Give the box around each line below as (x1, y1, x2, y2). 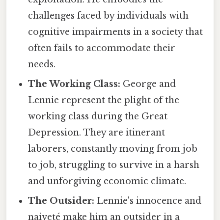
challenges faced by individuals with (28, 10, 189, 21)
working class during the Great (28, 110, 168, 122)
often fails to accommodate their (28, 42, 176, 54)
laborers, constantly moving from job (28, 143, 198, 154)
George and (120, 78, 176, 89)
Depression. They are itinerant (28, 127, 165, 138)
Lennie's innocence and (94, 195, 202, 206)
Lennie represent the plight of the (28, 94, 180, 106)
